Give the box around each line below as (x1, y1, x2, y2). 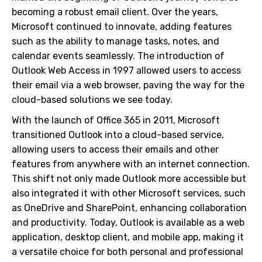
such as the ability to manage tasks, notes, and (12, 36, 219, 47)
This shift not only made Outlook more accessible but (12, 173, 246, 184)
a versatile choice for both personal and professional (12, 246, 243, 257)
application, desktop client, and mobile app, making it (12, 232, 244, 243)
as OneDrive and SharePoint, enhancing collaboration (12, 202, 247, 213)
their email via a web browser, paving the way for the (12, 80, 244, 91)
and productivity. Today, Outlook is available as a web (12, 217, 244, 228)
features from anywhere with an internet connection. (12, 158, 250, 170)
